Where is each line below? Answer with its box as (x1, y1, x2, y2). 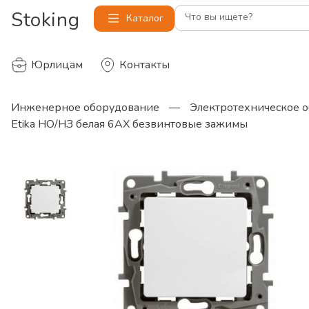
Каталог (126, 12, 163, 25)
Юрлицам (31, 57, 83, 72)
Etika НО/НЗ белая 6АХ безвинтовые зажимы (11, 117, 248, 132)
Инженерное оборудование (11, 100, 159, 115)
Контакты (119, 57, 170, 72)
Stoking (11, 7, 80, 33)
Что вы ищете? (185, 10, 252, 23)
